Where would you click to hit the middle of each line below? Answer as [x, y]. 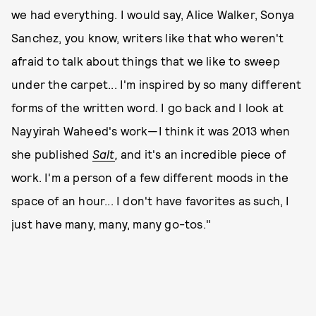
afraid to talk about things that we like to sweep [146, 61]
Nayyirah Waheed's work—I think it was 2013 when [151, 131]
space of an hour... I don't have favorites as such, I [151, 201]
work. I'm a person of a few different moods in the [150, 177]
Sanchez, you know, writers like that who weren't [148, 38]
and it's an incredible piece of [203, 154]
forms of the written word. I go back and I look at [148, 108]
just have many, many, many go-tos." [111, 224]
